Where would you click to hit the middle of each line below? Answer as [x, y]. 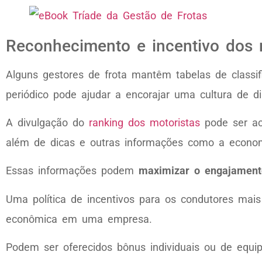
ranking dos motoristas [144, 123]
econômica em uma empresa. [79, 219]
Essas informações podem [72, 171]
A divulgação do [47, 123]
